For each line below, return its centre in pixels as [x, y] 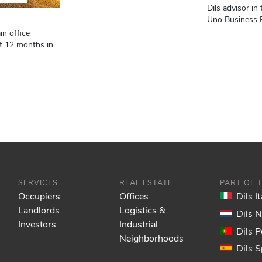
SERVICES [38, 182]
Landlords [39, 210]
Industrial [138, 224]
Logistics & [142, 210]
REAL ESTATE [146, 182]
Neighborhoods [151, 238]
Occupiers [39, 196]
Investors [37, 224]
